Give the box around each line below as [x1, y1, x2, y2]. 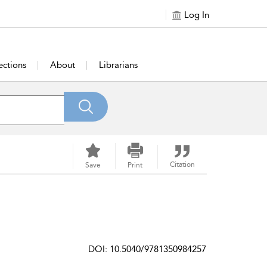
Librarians [99, 60, 138, 70]
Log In [184, 10, 209, 20]
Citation [169, 160, 195, 169]
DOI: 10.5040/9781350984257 [88, 244, 206, 254]
